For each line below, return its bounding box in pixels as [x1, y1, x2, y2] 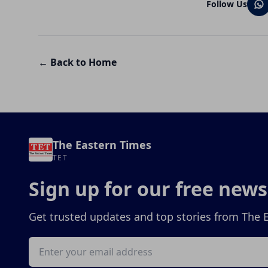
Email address [28, 237, 92, 250]
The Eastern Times [53, 138, 151, 152]
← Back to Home [38, 55, 117, 69]
